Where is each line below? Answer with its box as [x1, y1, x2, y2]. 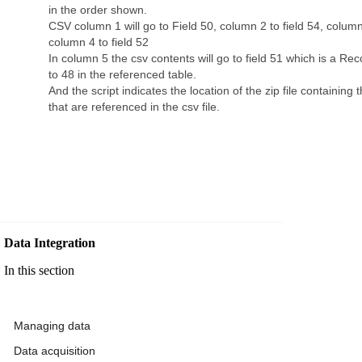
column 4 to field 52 [48, 36, 149, 49]
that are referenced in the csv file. [48, 100, 220, 114]
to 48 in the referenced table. [48, 68, 196, 82]
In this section [4, 263, 74, 278]
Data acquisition [14, 344, 95, 358]
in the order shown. [48, 3, 147, 17]
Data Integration [4, 236, 99, 250]
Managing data [14, 319, 90, 333]
